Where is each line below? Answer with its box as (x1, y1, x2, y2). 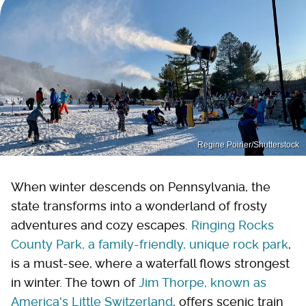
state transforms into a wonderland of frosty (11, 198, 267, 213)
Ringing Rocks (191, 217, 274, 232)
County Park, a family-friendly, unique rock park (11, 236, 288, 251)
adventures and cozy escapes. (11, 217, 191, 232)
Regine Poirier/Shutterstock (197, 139, 299, 150)
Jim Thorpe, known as (139, 275, 266, 290)
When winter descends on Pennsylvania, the (11, 179, 270, 194)
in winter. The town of (11, 275, 139, 290)
